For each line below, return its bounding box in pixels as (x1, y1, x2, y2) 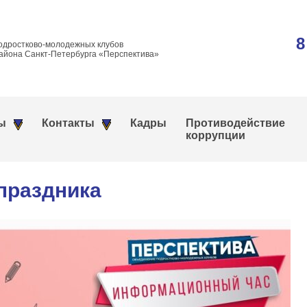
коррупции (186, 130, 245, 141)
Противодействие (186, 117, 285, 129)
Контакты (42, 117, 95, 129)
